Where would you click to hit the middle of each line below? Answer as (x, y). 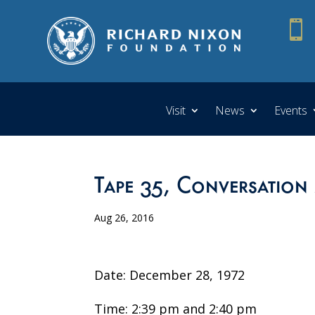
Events (291, 110)
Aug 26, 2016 (124, 217)
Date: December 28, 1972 (170, 275)
